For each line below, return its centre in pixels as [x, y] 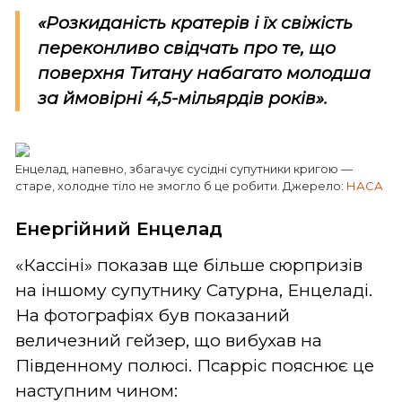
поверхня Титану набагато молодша [204, 73]
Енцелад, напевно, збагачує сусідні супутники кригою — [184, 168]
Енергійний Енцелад [119, 228]
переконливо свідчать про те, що [187, 48]
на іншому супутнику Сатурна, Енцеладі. [194, 290]
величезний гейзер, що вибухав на [169, 340]
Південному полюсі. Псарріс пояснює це [195, 365]
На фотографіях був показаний [153, 315]
